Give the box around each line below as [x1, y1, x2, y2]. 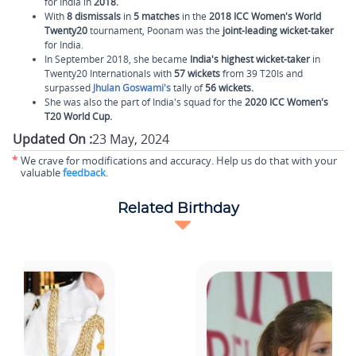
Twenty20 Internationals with [44, 67, 174, 80]
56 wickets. [205, 81, 253, 95]
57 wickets [174, 67, 220, 80]
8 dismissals [67, 10, 121, 23]
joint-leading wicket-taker [222, 24, 334, 37]
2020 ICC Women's [245, 95, 328, 109]
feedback [63, 165, 106, 180]
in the [180, 10, 209, 23]
